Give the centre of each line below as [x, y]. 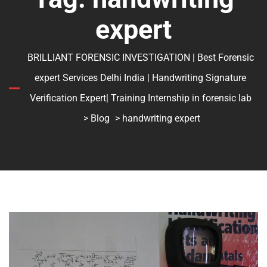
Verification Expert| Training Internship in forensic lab [140, 98]
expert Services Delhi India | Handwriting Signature [140, 78]
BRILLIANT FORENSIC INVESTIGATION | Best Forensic [140, 58]
